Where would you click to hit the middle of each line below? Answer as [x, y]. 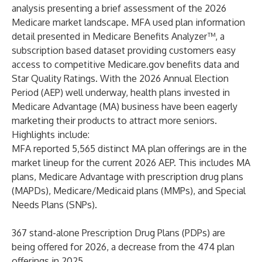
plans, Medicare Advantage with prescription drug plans [127, 177]
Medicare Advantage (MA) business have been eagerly [125, 106]
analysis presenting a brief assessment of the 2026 [119, 8]
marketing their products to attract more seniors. [114, 120]
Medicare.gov [136, 64]
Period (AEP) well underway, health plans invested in [121, 92]
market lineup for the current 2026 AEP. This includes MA [131, 163]
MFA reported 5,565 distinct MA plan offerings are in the [129, 149]
